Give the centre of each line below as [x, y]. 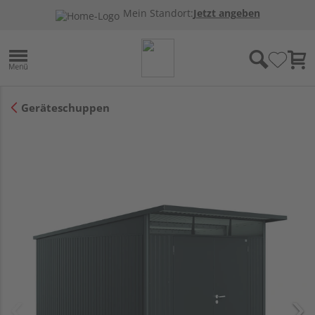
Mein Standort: [158, 13]
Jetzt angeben [226, 13]
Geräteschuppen [65, 107]
